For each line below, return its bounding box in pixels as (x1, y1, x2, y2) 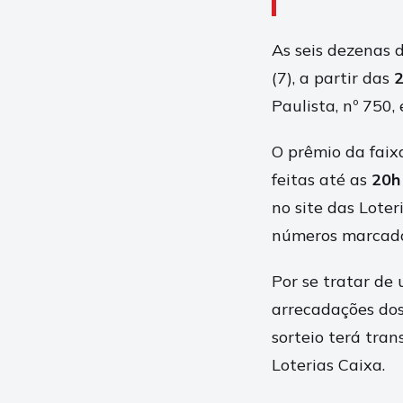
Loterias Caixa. (272, 354, 385, 375)
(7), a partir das (272, 67, 394, 88)
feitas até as (272, 169, 372, 190)
